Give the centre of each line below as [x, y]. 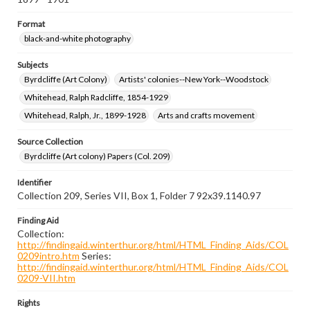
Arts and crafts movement [206, 115]
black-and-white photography [77, 38]
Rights [29, 303]
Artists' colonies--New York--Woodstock [194, 79]
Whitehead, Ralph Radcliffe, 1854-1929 [96, 97]
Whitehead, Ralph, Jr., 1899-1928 [85, 115]
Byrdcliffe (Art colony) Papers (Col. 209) [97, 156]
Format [31, 24]
